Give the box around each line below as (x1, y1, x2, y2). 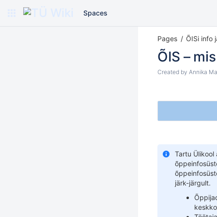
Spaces (83, 9, 108, 17)
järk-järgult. (175, 179, 211, 187)
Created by (157, 68, 189, 76)
